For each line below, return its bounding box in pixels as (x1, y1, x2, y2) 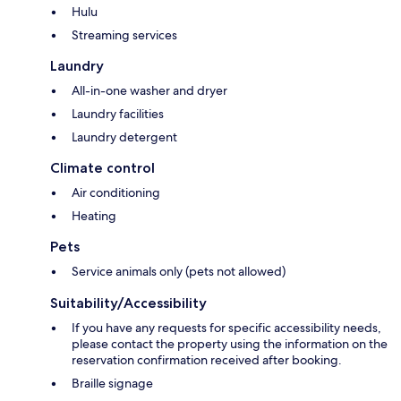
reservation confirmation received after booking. (72, 352, 342, 369)
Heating (72, 208, 116, 225)
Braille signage (72, 375, 153, 392)
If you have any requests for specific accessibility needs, (72, 320, 381, 337)
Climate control (50, 159, 155, 177)
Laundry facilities (72, 106, 164, 123)
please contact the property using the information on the (72, 336, 388, 353)
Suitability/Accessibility (50, 294, 207, 312)
